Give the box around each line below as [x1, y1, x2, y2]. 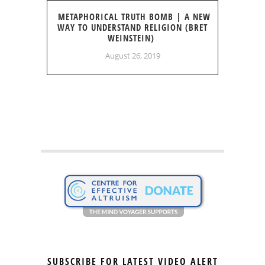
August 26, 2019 [105, 50, 160, 61]
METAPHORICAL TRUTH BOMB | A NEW [57, 10, 211, 22]
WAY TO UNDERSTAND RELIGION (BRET [57, 21, 208, 33]
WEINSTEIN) [108, 31, 154, 44]
